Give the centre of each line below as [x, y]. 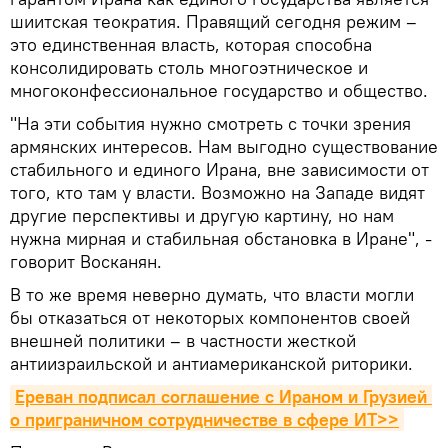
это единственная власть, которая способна [191, 44]
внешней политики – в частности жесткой [183, 340]
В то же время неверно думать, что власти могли [212, 294]
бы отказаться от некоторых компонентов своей [210, 317]
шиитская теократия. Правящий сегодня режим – [213, 21]
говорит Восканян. [86, 261]
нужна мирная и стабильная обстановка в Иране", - [221, 238]
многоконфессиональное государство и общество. [219, 90]
